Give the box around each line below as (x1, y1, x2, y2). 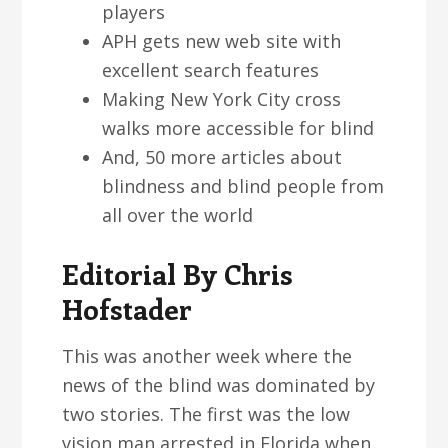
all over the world (102, 203, 254, 227)
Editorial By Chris (62, 255, 294, 292)
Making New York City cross (102, 87, 342, 111)
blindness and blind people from (102, 174, 385, 198)
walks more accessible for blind (102, 116, 375, 140)
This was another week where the (62, 344, 353, 368)
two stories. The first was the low (62, 402, 351, 426)
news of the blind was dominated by (62, 373, 376, 397)
